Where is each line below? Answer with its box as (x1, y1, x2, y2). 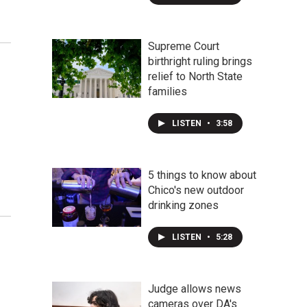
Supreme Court (148, 40, 219, 53)
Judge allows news (148, 282, 241, 295)
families (148, 85, 187, 98)
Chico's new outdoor (148, 184, 244, 197)
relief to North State (148, 70, 243, 83)
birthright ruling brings (148, 55, 252, 68)
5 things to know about (148, 169, 256, 182)
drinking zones (148, 199, 219, 212)
